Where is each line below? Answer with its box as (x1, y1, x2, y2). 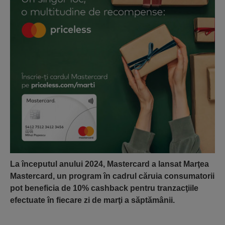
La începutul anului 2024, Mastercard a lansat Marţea (10, 160, 209, 168)
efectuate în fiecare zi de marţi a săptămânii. (10, 196, 175, 204)
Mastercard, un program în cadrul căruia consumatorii (10, 172, 214, 180)
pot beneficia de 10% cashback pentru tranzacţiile (10, 184, 198, 192)
